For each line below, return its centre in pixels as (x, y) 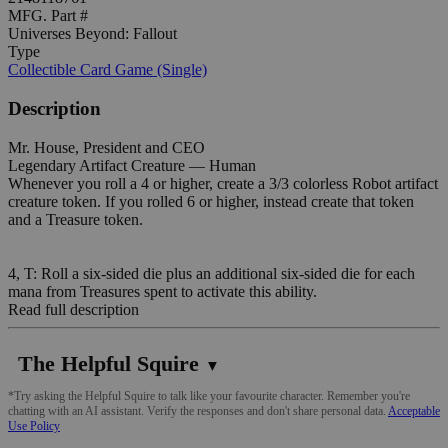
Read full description (73, 309)
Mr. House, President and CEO (106, 147)
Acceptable (414, 410)
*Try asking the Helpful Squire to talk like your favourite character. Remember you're (209, 395)
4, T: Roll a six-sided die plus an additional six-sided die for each (211, 273)
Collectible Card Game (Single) (107, 70)
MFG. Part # (48, 16)
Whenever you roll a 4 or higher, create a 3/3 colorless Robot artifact (223, 183)
